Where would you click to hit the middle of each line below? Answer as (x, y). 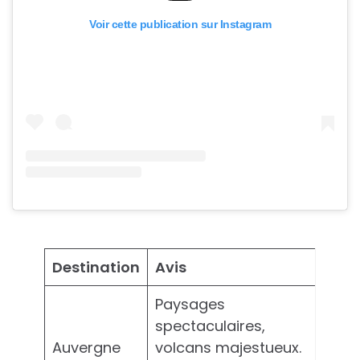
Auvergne (86, 347)
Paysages (190, 304)
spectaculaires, (210, 325)
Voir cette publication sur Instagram (180, 25)
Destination (96, 267)
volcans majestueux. (228, 347)
